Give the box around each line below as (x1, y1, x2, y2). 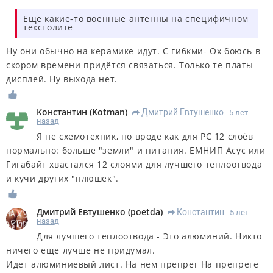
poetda (130, 206, 160, 218)
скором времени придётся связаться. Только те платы (6, 58, 254, 71)
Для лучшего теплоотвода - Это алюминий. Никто (37, 230, 263, 243)
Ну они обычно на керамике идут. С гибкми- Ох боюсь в (6, 44, 261, 57)
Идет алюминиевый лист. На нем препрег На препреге (6, 258, 259, 271)
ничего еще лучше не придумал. (6, 244, 155, 257)
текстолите (23, 21, 73, 33)
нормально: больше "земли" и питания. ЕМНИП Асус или (6, 144, 266, 157)
